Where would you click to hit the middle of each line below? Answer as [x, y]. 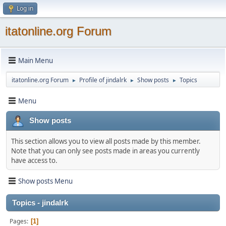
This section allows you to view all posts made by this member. [106, 141]
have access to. [34, 160]
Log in [25, 8]
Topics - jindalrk [40, 203]
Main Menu [36, 60]
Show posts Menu [45, 181]
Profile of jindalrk [103, 80]
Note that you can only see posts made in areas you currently [105, 151]
